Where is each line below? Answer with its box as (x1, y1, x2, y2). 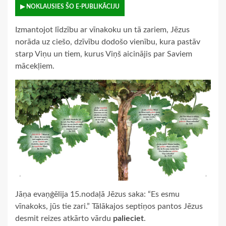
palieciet (113, 214, 144, 223)
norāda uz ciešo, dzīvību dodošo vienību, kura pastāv (15, 38, 200, 46)
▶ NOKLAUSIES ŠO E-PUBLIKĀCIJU (20, 4, 120, 10)
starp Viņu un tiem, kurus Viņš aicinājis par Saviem (15, 50, 192, 59)
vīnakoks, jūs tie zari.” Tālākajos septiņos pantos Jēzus (15, 202, 203, 211)
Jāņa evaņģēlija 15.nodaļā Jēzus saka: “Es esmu (15, 190, 180, 199)
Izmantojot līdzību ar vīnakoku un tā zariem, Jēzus (15, 26, 190, 34)
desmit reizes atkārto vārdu (15, 214, 113, 223)
